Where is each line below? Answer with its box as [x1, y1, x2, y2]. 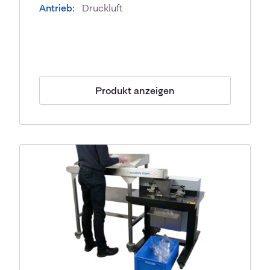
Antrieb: [39, 2, 75, 15]
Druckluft [80, 2, 123, 15]
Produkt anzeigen [95, 84, 175, 97]
